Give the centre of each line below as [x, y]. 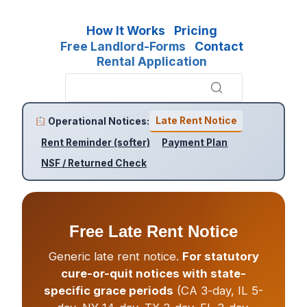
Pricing [196, 30]
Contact [219, 46]
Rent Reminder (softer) [95, 142]
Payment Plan [195, 142]
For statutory [220, 256]
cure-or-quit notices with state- [153, 273]
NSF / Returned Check [94, 163]
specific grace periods [109, 290]
